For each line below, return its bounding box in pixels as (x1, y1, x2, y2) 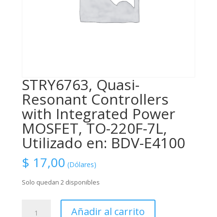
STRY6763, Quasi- (21, 75, 139, 95)
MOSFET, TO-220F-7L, (21, 118, 167, 139)
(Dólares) (67, 160, 96, 170)
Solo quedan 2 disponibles (21, 178, 100, 187)
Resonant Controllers (21, 89, 169, 109)
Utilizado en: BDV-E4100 (21, 133, 185, 153)
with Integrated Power (21, 104, 175, 124)
